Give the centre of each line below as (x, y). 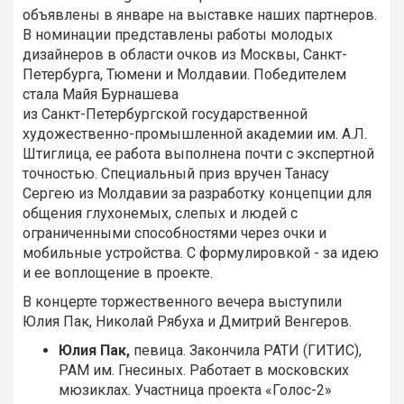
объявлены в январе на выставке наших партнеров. (200, 15)
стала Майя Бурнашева (101, 95)
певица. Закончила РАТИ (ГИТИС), (246, 351)
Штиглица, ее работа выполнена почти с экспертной (198, 154)
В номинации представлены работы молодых (178, 35)
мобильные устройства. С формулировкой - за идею (201, 253)
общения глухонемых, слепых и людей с (160, 214)
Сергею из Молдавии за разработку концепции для (197, 194)
